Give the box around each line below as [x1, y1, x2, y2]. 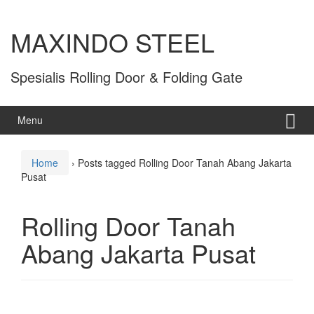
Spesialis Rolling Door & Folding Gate [11, 67, 243, 88]
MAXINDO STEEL [11, 24, 214, 60]
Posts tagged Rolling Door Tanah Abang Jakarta [78, 156, 292, 170]
